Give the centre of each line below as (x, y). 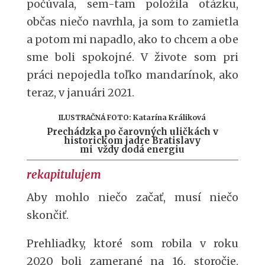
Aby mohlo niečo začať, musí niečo (132, 197)
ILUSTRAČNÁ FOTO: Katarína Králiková (132, 117)
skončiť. (47, 215)
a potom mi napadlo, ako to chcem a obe (132, 39)
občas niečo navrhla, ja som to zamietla (132, 22)
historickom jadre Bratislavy (132, 140)
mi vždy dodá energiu (132, 149)
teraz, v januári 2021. (80, 93)
